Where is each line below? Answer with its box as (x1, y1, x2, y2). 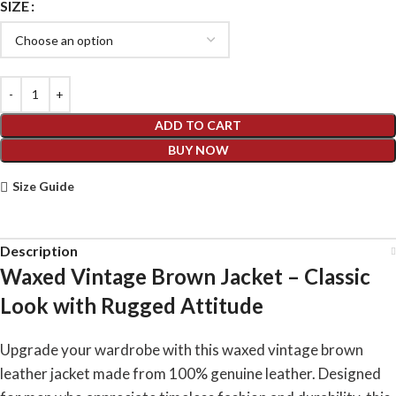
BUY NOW (167, 141, 229, 157)
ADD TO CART (155, 117, 241, 133)
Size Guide (11, 179, 74, 194)
